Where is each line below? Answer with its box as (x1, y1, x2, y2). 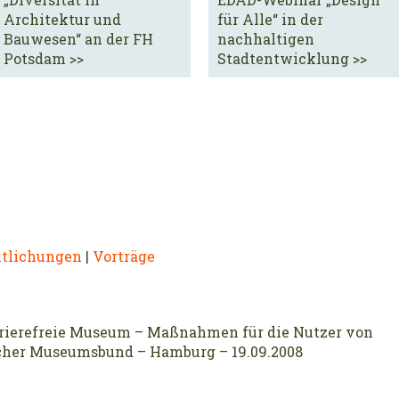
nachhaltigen (217, 29, 314, 49)
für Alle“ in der (217, 10, 323, 29)
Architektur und (4, 10, 121, 29)
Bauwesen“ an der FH (4, 29, 153, 49)
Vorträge (93, 247, 155, 266)
